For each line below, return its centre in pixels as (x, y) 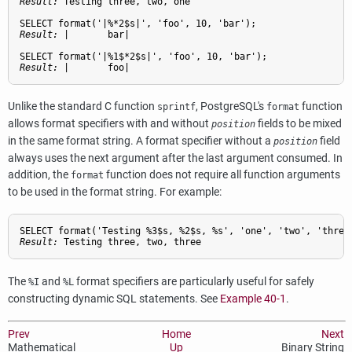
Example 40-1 (253, 299)
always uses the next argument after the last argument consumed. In (175, 159)
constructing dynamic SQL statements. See (114, 299)
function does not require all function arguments (222, 175)
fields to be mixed (299, 124)
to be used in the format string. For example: (115, 192)
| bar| (97, 34)
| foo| (97, 67)
